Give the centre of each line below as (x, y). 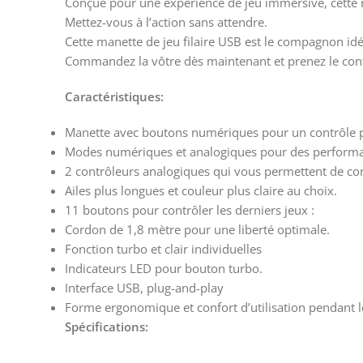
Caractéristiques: (114, 96)
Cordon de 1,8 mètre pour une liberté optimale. (197, 229)
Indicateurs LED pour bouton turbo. (164, 268)
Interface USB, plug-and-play (144, 287)
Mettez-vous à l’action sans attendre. (166, 21)
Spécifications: (107, 326)
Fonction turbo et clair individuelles (163, 248)
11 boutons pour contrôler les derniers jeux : (190, 209)
